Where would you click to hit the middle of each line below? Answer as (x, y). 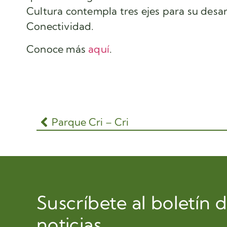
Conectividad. (60, 26)
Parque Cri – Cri (90, 122)
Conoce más (58, 49)
